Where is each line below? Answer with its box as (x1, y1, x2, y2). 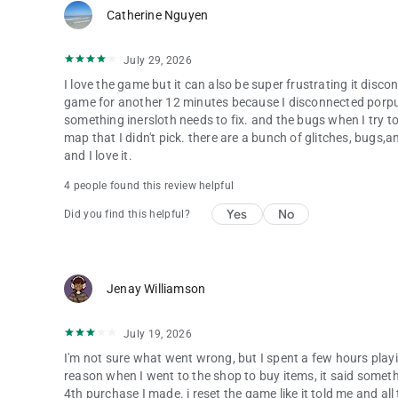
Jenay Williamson (107, 281, 206, 296)
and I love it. (64, 147, 132, 163)
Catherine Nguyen (107, 7, 209, 22)
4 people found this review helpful (64, 179, 235, 192)
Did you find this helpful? (64, 207, 190, 220)
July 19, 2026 (123, 327, 192, 340)
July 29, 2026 (123, 53, 192, 67)
